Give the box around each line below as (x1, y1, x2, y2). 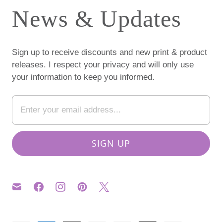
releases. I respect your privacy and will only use (12, 60, 194, 69)
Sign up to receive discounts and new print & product (12, 48, 207, 57)
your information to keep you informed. (12, 72, 155, 82)
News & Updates (12, 5, 181, 32)
